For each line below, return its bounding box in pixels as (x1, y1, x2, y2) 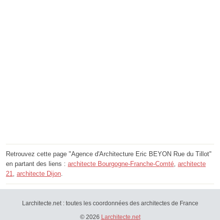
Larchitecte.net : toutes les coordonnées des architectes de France (22, 199, 198, 207)
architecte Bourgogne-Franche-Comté (68, 160, 174, 167)
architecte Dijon (17, 169, 61, 177)
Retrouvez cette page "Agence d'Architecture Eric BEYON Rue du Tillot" (6, 150, 212, 158)
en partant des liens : (6, 160, 68, 167)
